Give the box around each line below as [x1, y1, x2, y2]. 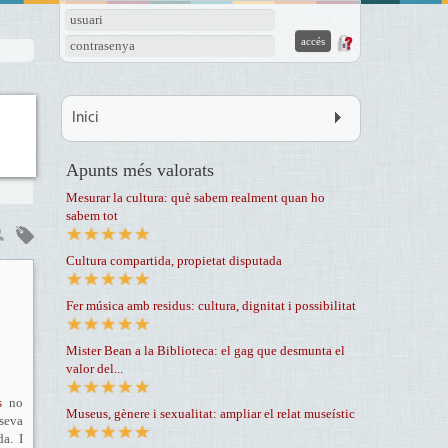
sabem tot [65, 208, 118, 223]
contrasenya [70, 38, 135, 53]
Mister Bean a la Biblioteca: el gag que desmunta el [65, 343, 345, 358]
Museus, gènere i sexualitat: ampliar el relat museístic [65, 406, 355, 421]
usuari [70, 12, 103, 27]
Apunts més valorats [65, 160, 214, 180]
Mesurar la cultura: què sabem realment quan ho [65, 190, 325, 205]
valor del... [65, 361, 123, 376]
